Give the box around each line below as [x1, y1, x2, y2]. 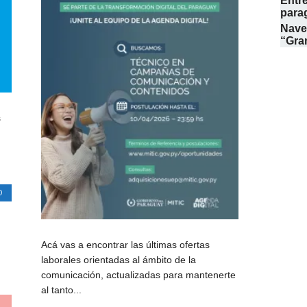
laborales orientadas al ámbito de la [41, 254, 197, 266]
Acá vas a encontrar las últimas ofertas [41, 239, 210, 251]
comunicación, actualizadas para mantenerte [41, 269, 236, 281]
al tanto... [41, 284, 82, 296]
